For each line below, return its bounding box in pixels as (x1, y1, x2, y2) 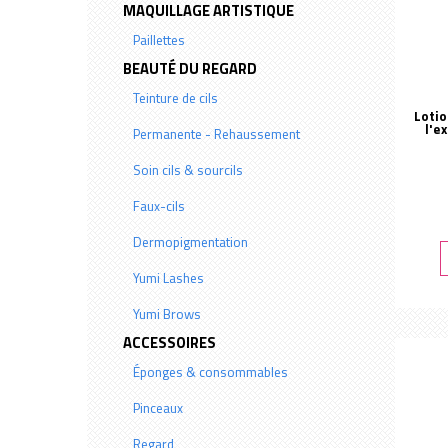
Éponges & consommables (133, 362, 289, 382)
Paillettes (133, 30, 186, 50)
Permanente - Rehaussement (133, 124, 301, 144)
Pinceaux (133, 398, 184, 418)
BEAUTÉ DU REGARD (123, 57, 258, 80)
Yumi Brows (133, 304, 202, 324)
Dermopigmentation (133, 232, 249, 252)
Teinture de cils (133, 88, 219, 108)
